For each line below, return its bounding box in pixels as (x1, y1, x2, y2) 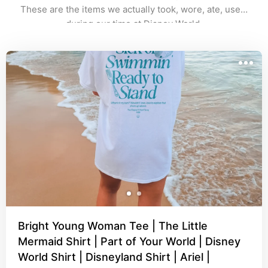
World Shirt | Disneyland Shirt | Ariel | (18, 251, 210, 263)
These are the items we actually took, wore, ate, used (20, 4, 246, 15)
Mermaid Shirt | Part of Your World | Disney (18, 235, 240, 248)
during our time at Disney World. (66, 18, 202, 29)
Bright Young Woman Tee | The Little (18, 220, 208, 232)
